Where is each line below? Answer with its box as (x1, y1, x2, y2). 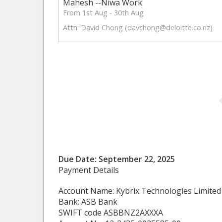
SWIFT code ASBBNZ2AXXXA (58, 207, 163, 219)
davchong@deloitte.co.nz (127, 23, 210, 33)
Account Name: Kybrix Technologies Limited (58, 185, 221, 197)
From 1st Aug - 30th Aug (63, 8, 144, 18)
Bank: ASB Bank (58, 196, 117, 208)
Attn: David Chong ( (63, 23, 127, 33)
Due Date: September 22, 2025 (58, 154, 175, 165)
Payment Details (58, 165, 119, 176)
